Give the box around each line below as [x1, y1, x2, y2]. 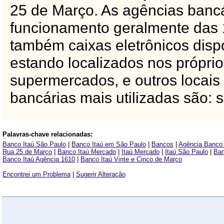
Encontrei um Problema [2, 170, 70, 178]
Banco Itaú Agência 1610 [2, 155, 75, 163]
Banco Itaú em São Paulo [71, 140, 146, 148]
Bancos [151, 140, 173, 148]
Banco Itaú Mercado [57, 148, 116, 155]
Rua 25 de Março [2, 148, 52, 155]
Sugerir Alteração [76, 170, 125, 178]
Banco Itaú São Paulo [2, 140, 66, 148]
